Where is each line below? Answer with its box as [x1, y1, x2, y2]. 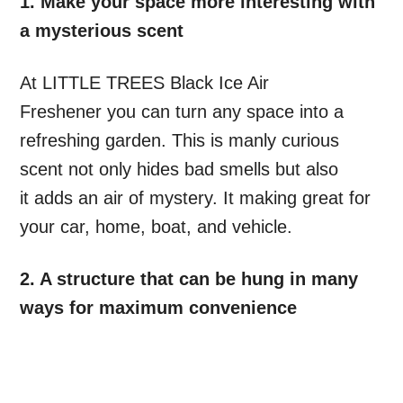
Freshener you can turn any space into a [20, 102, 345, 122]
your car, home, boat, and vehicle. [20, 217, 293, 237]
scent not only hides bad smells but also [20, 159, 339, 180]
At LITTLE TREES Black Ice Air [20, 73, 270, 94]
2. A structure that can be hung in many [20, 269, 359, 290]
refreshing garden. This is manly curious [20, 130, 340, 151]
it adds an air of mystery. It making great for [20, 188, 372, 209]
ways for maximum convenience [20, 298, 298, 318]
